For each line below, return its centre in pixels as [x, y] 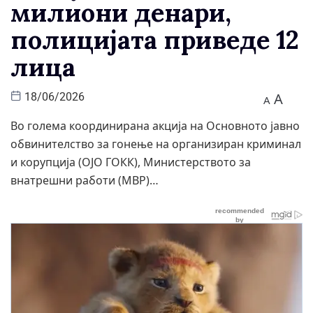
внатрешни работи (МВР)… [85, 181]
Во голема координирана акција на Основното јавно [155, 126]
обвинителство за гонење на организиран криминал [156, 144]
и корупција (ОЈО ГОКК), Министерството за [131, 162]
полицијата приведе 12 [155, 40]
